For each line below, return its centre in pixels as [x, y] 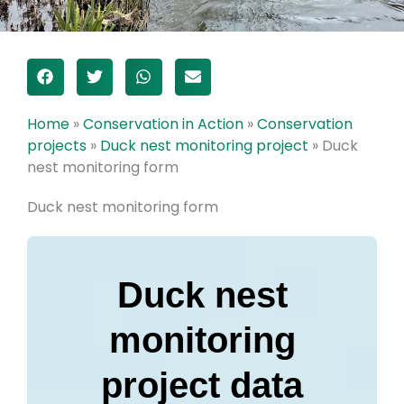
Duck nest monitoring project [204, 145]
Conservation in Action [163, 124]
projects [57, 145]
